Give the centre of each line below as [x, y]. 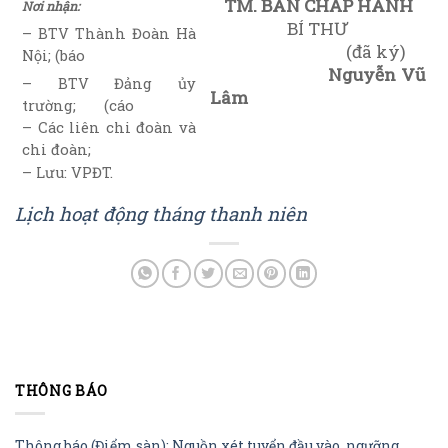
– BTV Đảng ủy [109, 84]
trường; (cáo [78, 106]
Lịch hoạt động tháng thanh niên [161, 213]
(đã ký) [308, 51]
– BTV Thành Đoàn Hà [109, 34]
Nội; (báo [54, 56]
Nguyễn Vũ [377, 74]
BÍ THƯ [318, 28]
